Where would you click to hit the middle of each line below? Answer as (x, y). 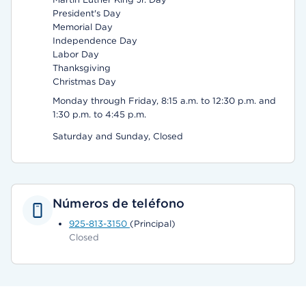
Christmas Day (84, 82)
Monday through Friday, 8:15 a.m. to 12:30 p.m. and (164, 101)
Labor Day (76, 54)
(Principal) (153, 224)
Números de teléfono (119, 203)
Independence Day (95, 41)
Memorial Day (83, 27)
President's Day (87, 13)
